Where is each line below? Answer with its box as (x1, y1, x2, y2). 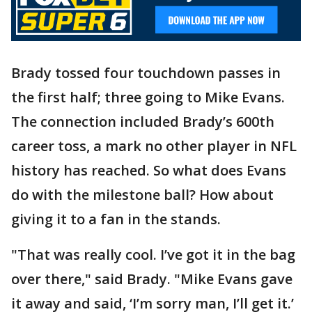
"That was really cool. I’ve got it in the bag (11, 244, 295, 264)
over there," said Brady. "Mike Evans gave (11, 269, 292, 288)
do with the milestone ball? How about (11, 185, 274, 204)
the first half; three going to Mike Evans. (11, 87, 285, 107)
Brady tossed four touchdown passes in (11, 63, 281, 82)
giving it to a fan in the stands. (11, 209, 221, 228)
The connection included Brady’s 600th (11, 111, 274, 131)
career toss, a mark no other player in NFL (11, 136, 297, 155)
